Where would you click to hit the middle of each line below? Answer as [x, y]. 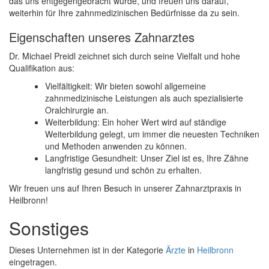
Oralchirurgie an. [77, 110]
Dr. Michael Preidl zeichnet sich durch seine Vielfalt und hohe [125, 56]
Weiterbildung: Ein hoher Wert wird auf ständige [136, 122]
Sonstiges [49, 228]
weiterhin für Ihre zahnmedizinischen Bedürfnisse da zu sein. [124, 13]
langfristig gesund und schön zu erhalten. [123, 170]
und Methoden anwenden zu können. [116, 146]
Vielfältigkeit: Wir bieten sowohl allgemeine [125, 86]
